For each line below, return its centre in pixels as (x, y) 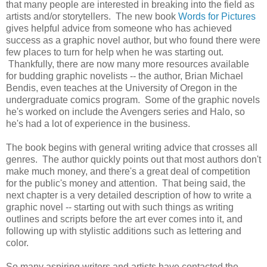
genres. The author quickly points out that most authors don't (133, 159)
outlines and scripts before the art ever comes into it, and (124, 219)
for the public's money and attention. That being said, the (126, 183)
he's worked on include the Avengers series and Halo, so (125, 111)
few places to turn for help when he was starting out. (115, 52)
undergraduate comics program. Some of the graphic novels (133, 100)
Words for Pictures (217, 16)
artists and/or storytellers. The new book (92, 16)
